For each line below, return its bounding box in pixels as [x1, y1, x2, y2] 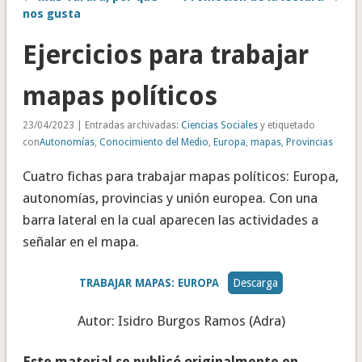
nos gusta [22, 6, 81, 22]
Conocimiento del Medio [99, 137, 208, 149]
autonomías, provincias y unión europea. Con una [22, 190, 318, 207]
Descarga [232, 276, 278, 290]
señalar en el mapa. [22, 234, 139, 250]
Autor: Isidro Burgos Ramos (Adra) [77, 313, 285, 330]
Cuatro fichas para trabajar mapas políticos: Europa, [22, 168, 339, 185]
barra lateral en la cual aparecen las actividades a [22, 212, 318, 229]
